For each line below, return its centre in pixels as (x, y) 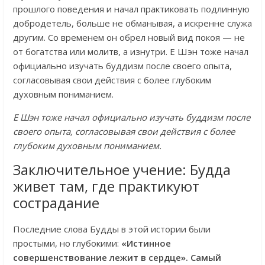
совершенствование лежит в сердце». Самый (117, 257)
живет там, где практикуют (106, 186)
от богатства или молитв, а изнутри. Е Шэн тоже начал (130, 51)
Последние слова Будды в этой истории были (112, 229)
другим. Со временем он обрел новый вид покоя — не (129, 37)
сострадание (56, 202)
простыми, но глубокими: (67, 243)
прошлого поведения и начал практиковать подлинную (131, 9)
